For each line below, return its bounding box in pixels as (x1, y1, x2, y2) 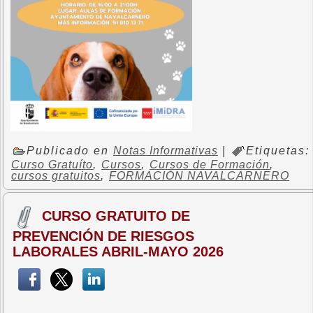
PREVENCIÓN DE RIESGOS (13, 228, 194, 244)
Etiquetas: (246, 145, 310, 157)
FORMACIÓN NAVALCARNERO (109, 169, 289, 182)
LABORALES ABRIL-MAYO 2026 (13, 243, 224, 259)
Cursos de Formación (150, 158, 270, 170)
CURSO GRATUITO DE (42, 208, 190, 224)
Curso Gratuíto (11, 158, 93, 170)
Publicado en (27, 145, 113, 157)
